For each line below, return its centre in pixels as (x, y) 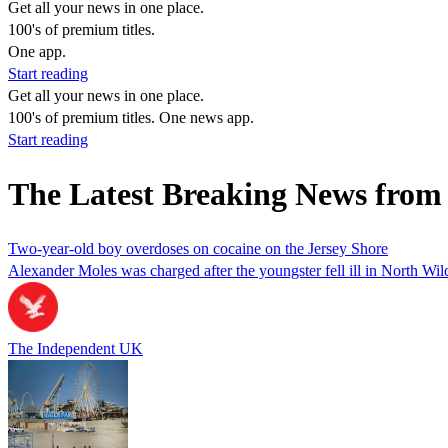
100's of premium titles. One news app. (131, 117)
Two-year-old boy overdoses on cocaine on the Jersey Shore (198, 248)
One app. (37, 51)
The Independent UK (75, 348)
